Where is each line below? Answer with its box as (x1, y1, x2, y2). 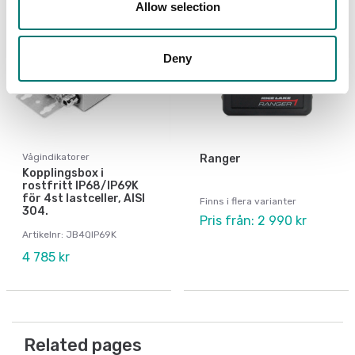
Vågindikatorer (22, 151, 90, 162)
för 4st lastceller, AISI (22, 191, 145, 205)
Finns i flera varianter (200, 195, 296, 207)
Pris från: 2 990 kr (200, 212, 307, 228)
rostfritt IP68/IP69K (22, 178, 139, 193)
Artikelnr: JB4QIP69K (22, 228, 116, 240)
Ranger (200, 151, 241, 166)
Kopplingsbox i (22, 166, 104, 180)
